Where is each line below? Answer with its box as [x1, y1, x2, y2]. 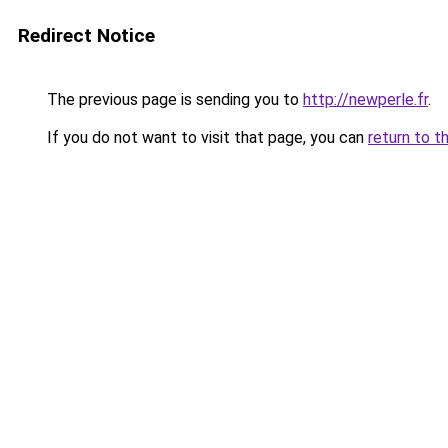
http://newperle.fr [303, 90, 428, 109]
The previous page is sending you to [43, 90, 303, 109]
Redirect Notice [18, 24, 155, 47]
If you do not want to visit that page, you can [43, 128, 368, 147]
